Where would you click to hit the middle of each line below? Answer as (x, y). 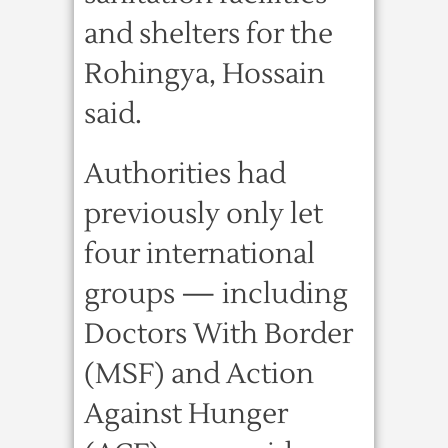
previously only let (203, 214)
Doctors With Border (218, 334)
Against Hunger (186, 414)
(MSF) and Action (199, 374)
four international (199, 254)
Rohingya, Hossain (204, 74)
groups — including (216, 294)
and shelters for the (208, 34)
